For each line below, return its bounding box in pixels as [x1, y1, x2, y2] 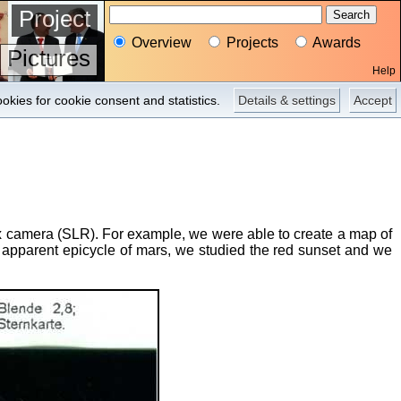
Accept [354, 93, 392, 107]
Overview [128, 35, 192, 50]
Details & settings [238, 93, 336, 107]
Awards [310, 35, 361, 50]
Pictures [7, 45, 90, 72]
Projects [223, 35, 278, 50]
